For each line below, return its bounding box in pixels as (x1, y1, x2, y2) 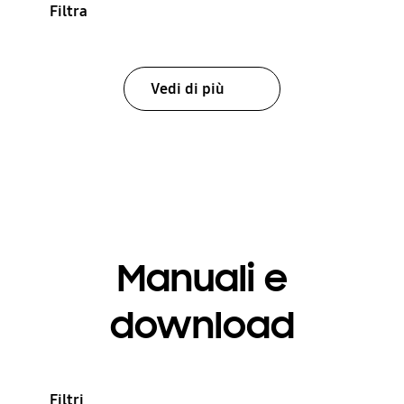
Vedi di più (150, 78, 225, 98)
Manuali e (116, 254, 288, 302)
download (109, 301, 295, 349)
